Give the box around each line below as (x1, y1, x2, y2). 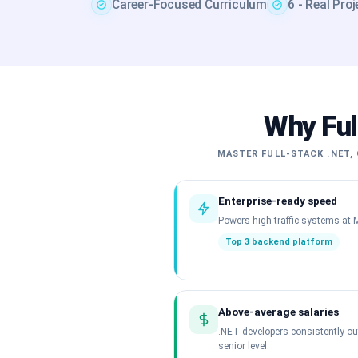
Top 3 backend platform (225, 237, 333, 248)
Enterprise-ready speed (218, 194, 338, 208)
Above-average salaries (218, 304, 340, 318)
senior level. (218, 340, 270, 352)
